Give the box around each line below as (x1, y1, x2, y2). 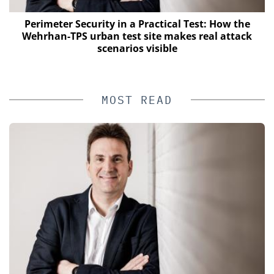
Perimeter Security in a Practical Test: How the (24, 17, 250, 31)
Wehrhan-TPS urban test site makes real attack (22, 29, 252, 43)
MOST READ (102, 93, 172, 108)
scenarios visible (97, 42, 177, 56)
